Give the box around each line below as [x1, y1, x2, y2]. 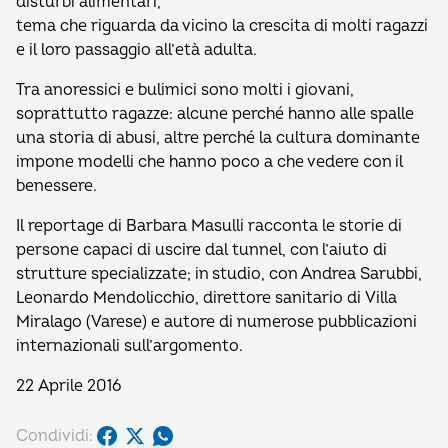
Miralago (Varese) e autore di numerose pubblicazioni [16, 312, 417, 332]
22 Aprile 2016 [16, 376, 121, 396]
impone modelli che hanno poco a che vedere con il [16, 152, 403, 172]
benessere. [16, 176, 97, 196]
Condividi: [16, 425, 93, 446]
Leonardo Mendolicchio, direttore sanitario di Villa [16, 288, 397, 308]
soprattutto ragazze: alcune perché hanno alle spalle [16, 104, 414, 124]
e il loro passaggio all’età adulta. [16, 40, 257, 60]
